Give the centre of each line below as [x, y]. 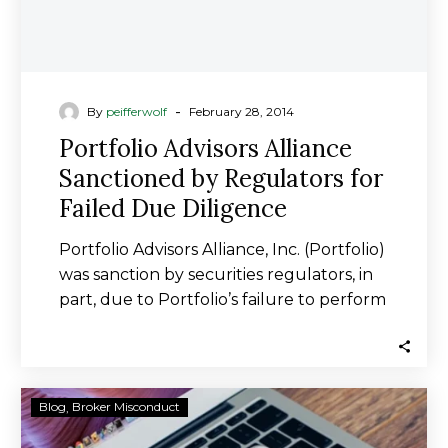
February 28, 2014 [241, 111]
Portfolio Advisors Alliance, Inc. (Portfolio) [222, 249]
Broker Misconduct [126, 406]
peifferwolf [136, 111]
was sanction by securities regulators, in [216, 274]
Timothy [256, 399]
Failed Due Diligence [173, 208]
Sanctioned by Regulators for [221, 178]
